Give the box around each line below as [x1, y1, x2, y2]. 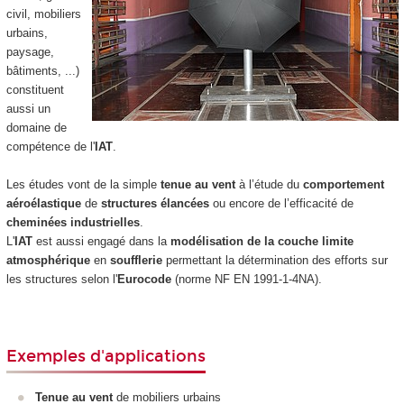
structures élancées [100, 197, 209, 211]
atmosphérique [5, 253, 90, 268]
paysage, [5, 45, 54, 60]
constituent [5, 83, 64, 97]
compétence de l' [5, 140, 95, 154]
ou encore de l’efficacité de [208, 197, 353, 211]
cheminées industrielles [5, 216, 140, 230]
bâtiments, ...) [5, 64, 79, 78]
